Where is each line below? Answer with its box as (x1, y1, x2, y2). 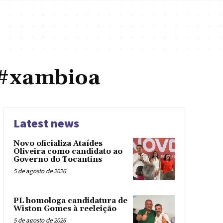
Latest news (13, 115, 79, 131)
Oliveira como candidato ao (13, 146, 122, 156)
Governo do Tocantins (13, 154, 102, 164)
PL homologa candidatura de (13, 196, 127, 206)
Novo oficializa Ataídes (13, 138, 103, 148)
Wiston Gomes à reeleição (13, 204, 116, 214)
